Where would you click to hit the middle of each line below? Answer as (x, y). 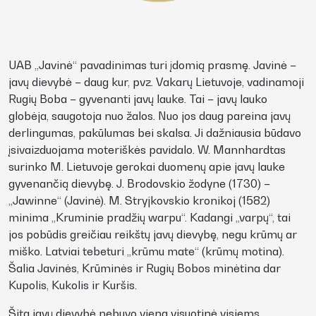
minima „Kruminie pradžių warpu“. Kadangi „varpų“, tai (150, 217)
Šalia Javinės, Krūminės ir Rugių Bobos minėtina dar (145, 268)
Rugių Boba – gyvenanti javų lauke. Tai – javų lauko (138, 99)
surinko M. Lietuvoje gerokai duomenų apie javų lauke (147, 166)
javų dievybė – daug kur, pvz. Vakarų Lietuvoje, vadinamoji (156, 82)
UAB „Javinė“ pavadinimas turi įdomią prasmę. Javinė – (152, 65)
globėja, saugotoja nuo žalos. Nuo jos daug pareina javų (150, 116)
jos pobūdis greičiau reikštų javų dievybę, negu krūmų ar (153, 234)
